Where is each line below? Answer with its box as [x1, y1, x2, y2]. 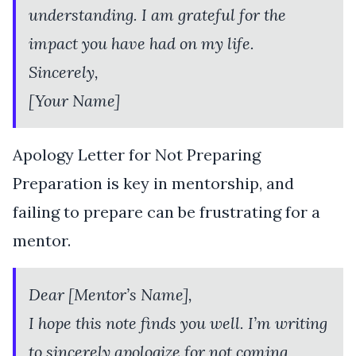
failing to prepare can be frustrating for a [13, 201, 320, 222]
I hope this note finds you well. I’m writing [29, 312, 327, 333]
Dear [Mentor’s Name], [29, 284, 192, 304]
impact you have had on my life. [29, 33, 254, 53]
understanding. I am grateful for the [29, 4, 286, 25]
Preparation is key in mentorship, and [13, 172, 294, 193]
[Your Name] [29, 90, 120, 110]
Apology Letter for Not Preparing [13, 144, 261, 164]
